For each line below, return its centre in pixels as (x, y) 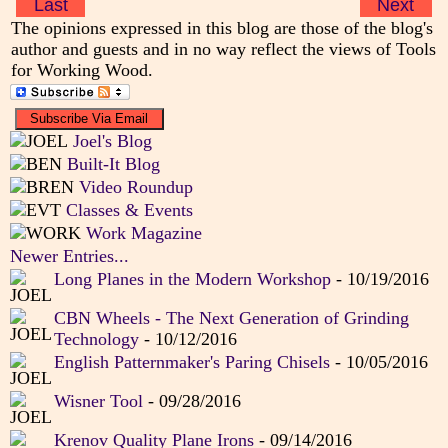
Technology (96, 339)
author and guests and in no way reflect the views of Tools (223, 49)
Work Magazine (143, 233)
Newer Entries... (69, 256)
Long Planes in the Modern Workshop (192, 279)
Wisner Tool (98, 401)
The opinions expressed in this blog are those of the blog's (221, 28)
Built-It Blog (113, 164)
